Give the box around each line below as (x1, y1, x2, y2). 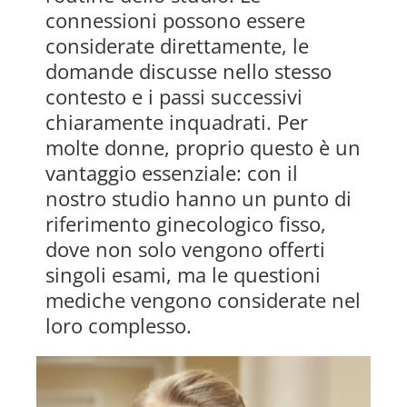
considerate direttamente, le (45, 32, 309, 60)
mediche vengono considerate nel (45, 286, 361, 314)
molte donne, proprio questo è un (45, 134, 361, 162)
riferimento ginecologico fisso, (45, 210, 326, 238)
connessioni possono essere (45, 6, 305, 35)
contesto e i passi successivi (45, 83, 303, 111)
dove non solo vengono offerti (45, 235, 325, 263)
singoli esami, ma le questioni (45, 261, 321, 289)
